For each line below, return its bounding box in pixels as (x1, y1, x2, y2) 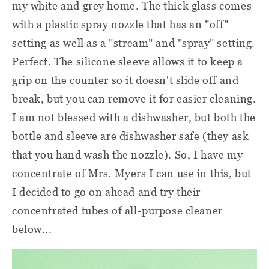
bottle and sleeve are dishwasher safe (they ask (12, 130, 249, 143)
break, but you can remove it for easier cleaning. (12, 92, 256, 106)
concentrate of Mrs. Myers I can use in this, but (12, 167, 252, 180)
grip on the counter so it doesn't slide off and (12, 74, 239, 87)
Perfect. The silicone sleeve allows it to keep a (12, 55, 243, 68)
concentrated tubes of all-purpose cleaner (12, 204, 223, 217)
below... (12, 223, 52, 236)
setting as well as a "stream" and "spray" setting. (12, 37, 255, 50)
